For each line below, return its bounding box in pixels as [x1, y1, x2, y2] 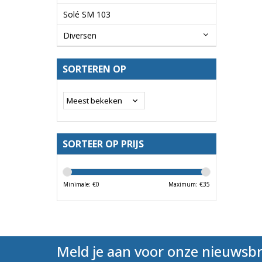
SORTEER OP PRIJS [63, 137, 144, 151]
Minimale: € [63, 180, 96, 189]
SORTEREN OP [63, 63, 126, 76]
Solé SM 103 [63, 9, 111, 20]
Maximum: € [168, 180, 203, 189]
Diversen [63, 30, 96, 42]
